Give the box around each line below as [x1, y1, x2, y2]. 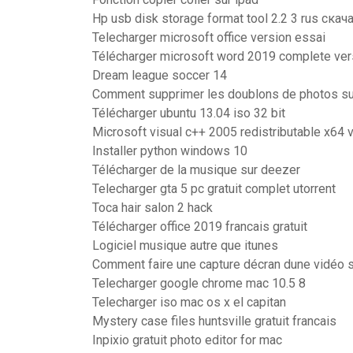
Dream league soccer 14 [92, 68, 227, 83]
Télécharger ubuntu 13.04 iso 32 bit [92, 106, 285, 121]
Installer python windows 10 [92, 143, 247, 158]
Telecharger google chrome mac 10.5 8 [92, 276, 306, 291]
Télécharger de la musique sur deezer [92, 162, 300, 177]
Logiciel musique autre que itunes [92, 238, 278, 253]
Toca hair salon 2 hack [92, 200, 213, 215]
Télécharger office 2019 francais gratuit [92, 219, 307, 234]
